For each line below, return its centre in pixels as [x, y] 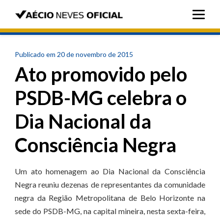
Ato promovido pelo [101, 74]
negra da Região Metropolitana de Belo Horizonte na [110, 198]
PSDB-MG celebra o [101, 98]
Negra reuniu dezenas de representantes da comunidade [110, 184]
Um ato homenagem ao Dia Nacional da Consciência [110, 171]
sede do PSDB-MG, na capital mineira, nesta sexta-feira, [110, 211]
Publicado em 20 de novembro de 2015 [74, 54]
